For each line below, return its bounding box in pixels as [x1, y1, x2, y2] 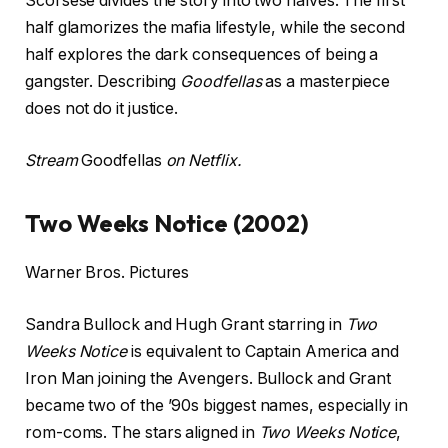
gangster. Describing [25, 72, 181, 92]
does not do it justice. [25, 99, 179, 119]
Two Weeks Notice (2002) [25, 208, 310, 239]
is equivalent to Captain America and [127, 341, 400, 361]
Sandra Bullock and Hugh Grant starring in [25, 314, 346, 334]
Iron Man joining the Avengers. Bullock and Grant [25, 368, 392, 388]
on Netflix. [165, 151, 242, 171]
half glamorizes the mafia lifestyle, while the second [25, 18, 405, 38]
